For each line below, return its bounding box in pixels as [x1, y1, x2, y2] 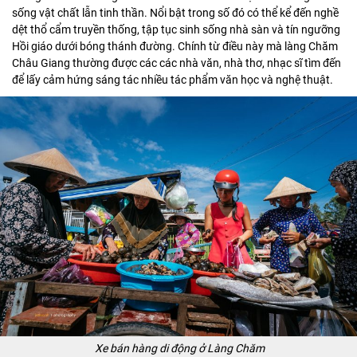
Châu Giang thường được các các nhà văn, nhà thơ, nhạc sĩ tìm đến [12, 57, 341, 69]
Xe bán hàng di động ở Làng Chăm [95, 341, 265, 355]
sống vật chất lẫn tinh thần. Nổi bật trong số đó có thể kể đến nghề [12, 6, 339, 19]
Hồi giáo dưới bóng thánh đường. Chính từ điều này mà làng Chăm [12, 40, 338, 53]
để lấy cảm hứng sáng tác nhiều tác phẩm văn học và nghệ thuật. [12, 73, 333, 86]
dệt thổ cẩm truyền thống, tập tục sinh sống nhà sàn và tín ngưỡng [12, 23, 340, 36]
